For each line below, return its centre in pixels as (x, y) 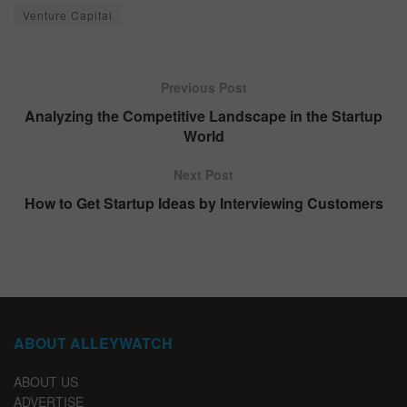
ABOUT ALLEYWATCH (93, 343)
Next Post (203, 175)
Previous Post (203, 88)
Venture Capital (68, 15)
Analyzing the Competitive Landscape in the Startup (203, 116)
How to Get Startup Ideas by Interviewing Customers (203, 203)
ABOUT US (46, 382)
